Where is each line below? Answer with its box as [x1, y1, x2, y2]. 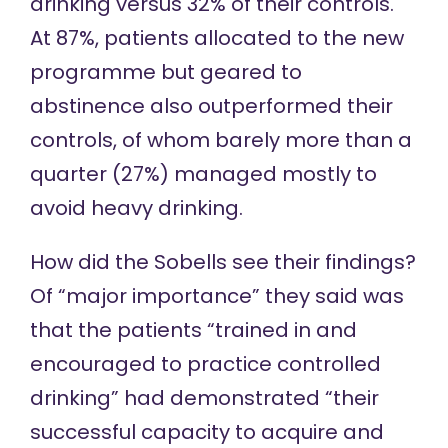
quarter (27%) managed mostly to [29, 160, 377, 189]
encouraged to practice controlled [29, 350, 381, 379]
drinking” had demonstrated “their [29, 384, 379, 413]
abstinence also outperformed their [29, 92, 393, 121]
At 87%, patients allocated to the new [29, 24, 404, 53]
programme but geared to [29, 58, 302, 87]
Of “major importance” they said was [29, 282, 404, 311]
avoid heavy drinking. [29, 194, 243, 223]
